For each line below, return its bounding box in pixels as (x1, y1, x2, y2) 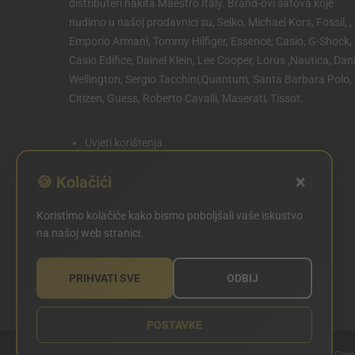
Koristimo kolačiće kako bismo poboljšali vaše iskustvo (36, 209, 303, 222)
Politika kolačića (85, 174, 164, 187)
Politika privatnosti (85, 155, 177, 168)
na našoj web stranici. (36, 227, 143, 239)
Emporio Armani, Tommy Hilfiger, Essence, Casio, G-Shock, (69, 35, 352, 48)
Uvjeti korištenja (85, 136, 162, 149)
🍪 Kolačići (36, 173, 112, 192)
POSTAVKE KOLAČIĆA (100, 216, 197, 227)
